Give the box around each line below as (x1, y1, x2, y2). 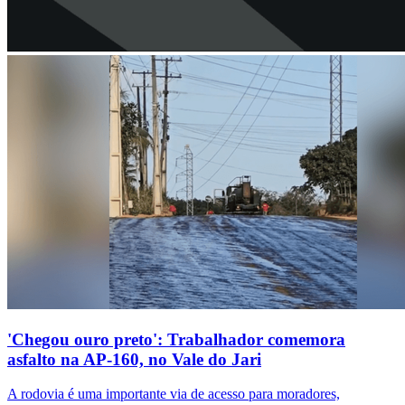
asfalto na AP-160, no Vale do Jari (7, 349, 261, 369)
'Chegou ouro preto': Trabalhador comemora (7, 329, 345, 349)
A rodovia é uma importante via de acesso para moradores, (7, 386, 340, 402)
